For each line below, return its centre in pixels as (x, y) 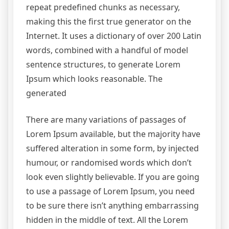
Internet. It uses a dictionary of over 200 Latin (114, 36)
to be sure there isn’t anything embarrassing (112, 206)
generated (46, 93)
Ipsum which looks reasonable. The (94, 79)
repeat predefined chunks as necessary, (103, 7)
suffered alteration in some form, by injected (112, 148)
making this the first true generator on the (109, 22)
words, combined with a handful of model (107, 50)
